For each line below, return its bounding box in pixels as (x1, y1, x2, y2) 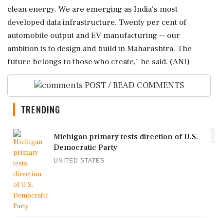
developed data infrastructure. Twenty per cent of (7, 17, 186, 28)
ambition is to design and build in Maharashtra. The (7, 43, 192, 54)
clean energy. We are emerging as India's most (7, 3, 178, 15)
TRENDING (21, 103, 61, 116)
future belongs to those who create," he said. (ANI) (7, 56, 190, 67)
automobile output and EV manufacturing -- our (7, 30, 180, 41)
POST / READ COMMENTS (82, 79, 184, 91)
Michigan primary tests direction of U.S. (54, 132, 198, 142)
